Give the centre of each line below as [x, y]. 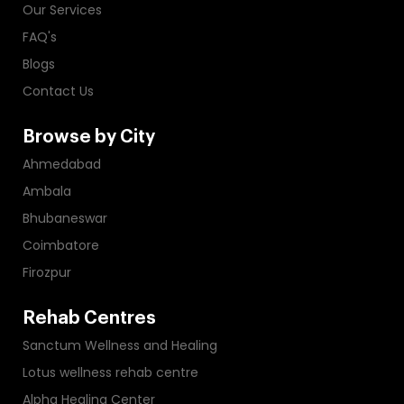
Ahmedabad [62, 165]
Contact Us [58, 92]
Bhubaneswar [65, 219]
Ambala [47, 192]
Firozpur [47, 273]
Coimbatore [61, 246]
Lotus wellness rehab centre [110, 373]
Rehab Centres [89, 319]
